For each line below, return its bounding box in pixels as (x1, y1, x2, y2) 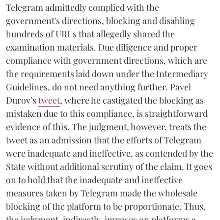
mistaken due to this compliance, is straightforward (6, 107, 208, 119)
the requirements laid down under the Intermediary (6, 67, 208, 80)
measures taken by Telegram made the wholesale (6, 187, 197, 199)
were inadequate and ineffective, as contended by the (6, 147, 213, 159)
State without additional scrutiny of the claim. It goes (6, 160, 212, 172)
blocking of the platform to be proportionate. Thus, (6, 200, 206, 212)
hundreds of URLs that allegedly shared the (6, 27, 175, 40)
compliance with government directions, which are (6, 54, 207, 66)
